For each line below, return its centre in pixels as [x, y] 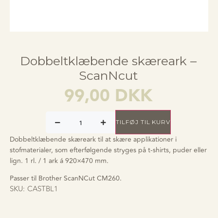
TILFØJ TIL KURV [143, 122]
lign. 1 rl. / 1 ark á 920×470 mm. [59, 161]
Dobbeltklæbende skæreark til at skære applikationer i [93, 139]
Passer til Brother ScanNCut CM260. [66, 179]
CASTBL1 [43, 189]
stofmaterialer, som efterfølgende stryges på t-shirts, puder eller [108, 150]
